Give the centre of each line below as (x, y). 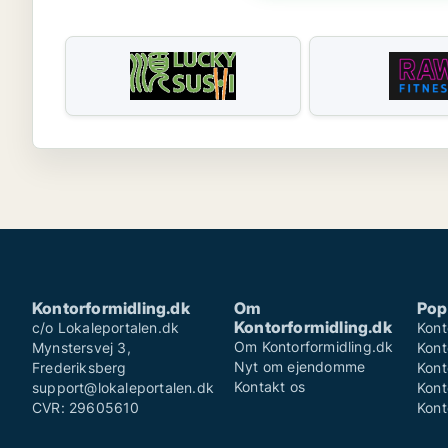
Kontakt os (269, 386)
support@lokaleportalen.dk (123, 387)
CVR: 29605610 (86, 407)
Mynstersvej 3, (81, 347)
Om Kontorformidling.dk (314, 346)
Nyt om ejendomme (300, 366)
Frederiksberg (79, 367)
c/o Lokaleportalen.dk (106, 327)
